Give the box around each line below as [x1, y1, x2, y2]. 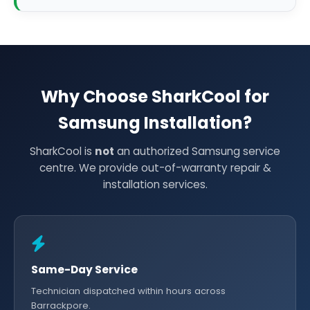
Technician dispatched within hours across [31, 284, 226, 298]
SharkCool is [30, 144, 95, 158]
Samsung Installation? [58, 111, 252, 134]
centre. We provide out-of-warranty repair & [39, 161, 271, 175]
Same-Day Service [31, 262, 138, 277]
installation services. [102, 177, 208, 192]
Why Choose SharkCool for [41, 85, 269, 108]
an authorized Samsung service [114, 144, 280, 158]
